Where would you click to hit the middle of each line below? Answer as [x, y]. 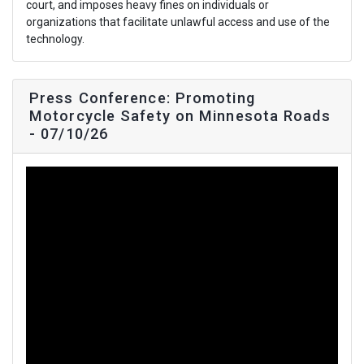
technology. [55, 39]
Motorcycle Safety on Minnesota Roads [180, 115]
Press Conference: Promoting [142, 97]
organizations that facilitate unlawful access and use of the [178, 22]
